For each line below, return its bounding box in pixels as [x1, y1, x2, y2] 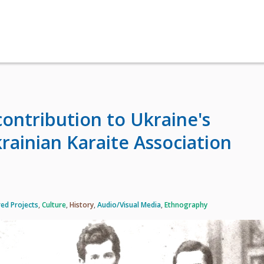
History [70, 200, 94, 210]
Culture [42, 200, 66, 210]
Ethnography [164, 200, 207, 210]
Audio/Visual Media [97, 200, 161, 210]
